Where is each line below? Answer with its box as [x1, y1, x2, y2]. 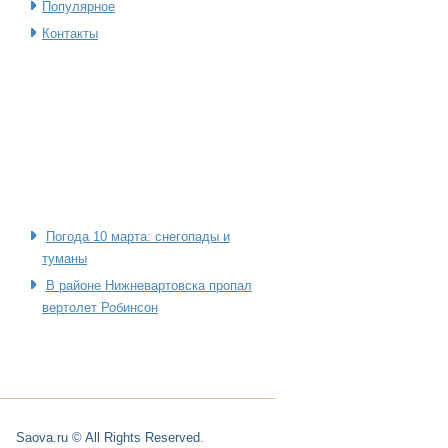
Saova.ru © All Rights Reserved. [16, 430, 204, 445]
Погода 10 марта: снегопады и [46, 229, 230, 244]
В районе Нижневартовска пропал [46, 278, 252, 293]
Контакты [42, 26, 98, 41]
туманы [42, 251, 87, 266]
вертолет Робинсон [42, 300, 158, 315]
